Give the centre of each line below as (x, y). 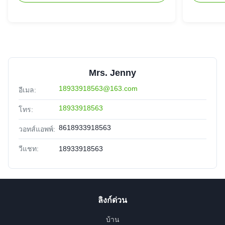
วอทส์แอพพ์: (37, 129)
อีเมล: (27, 90)
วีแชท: (29, 149)
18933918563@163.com (98, 89)
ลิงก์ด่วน (113, 200)
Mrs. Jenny (113, 73)
